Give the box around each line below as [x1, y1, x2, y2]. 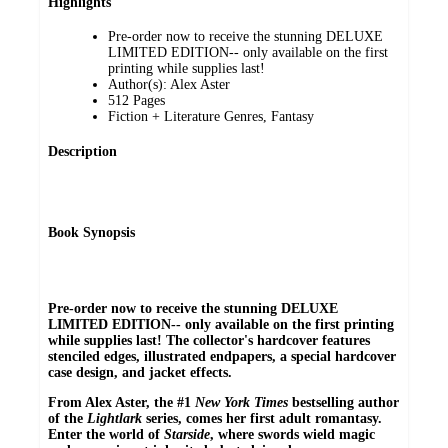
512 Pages [108, 93, 165, 109]
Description [48, 144, 117, 160]
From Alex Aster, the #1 [48, 394, 195, 410]
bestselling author [288, 394, 399, 410]
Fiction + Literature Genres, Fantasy [108, 109, 314, 125]
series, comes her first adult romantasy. [142, 410, 382, 426]
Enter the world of [48, 426, 164, 442]
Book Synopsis [48, 224, 135, 240]
